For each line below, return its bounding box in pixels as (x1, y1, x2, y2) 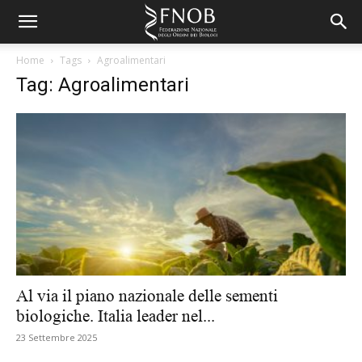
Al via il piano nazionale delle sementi (16, 286, 278, 306)
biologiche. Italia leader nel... (16, 306, 215, 326)
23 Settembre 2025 (16, 331, 97, 344)
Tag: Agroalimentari (16, 74, 189, 96)
